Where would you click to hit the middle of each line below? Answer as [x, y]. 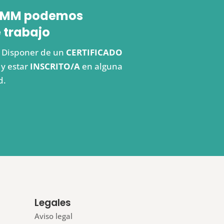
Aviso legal [53, 216]
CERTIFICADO [94, 52]
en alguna [101, 66]
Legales [52, 202]
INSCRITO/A [55, 66]
